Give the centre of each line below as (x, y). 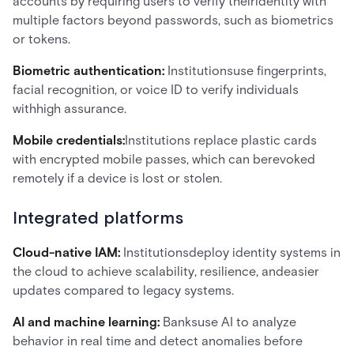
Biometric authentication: (90, 71)
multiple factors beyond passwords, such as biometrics (173, 20)
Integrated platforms (98, 218)
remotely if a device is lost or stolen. (117, 178)
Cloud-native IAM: (68, 252)
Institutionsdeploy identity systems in (232, 252)
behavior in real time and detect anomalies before (158, 341)
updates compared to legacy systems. (123, 290)
